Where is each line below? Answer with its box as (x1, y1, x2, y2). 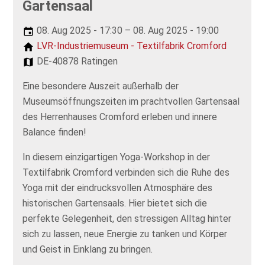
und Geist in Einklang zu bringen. (22, 243, 153, 255)
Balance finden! (22, 126, 87, 138)
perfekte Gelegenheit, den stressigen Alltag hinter (22, 212, 232, 224)
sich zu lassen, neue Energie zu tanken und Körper (22, 228, 228, 240)
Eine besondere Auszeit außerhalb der (22, 80, 179, 92)
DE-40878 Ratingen (34, 55, 118, 67)
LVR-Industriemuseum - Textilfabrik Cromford (34, 40, 227, 51)
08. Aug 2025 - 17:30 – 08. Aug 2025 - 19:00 (34, 24, 219, 36)
